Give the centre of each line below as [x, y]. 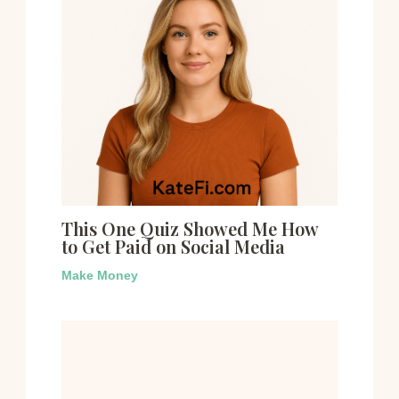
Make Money [99, 275]
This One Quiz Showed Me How [189, 228]
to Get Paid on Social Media [173, 246]
